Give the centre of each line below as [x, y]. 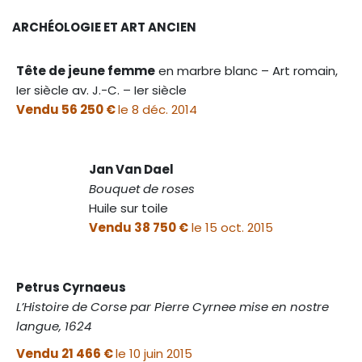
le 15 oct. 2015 [231, 227]
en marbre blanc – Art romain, [246, 70]
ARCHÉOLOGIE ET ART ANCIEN [104, 27]
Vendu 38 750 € [139, 227]
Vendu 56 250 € [67, 109]
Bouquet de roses [142, 188]
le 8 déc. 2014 [158, 109]
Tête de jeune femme [86, 70]
